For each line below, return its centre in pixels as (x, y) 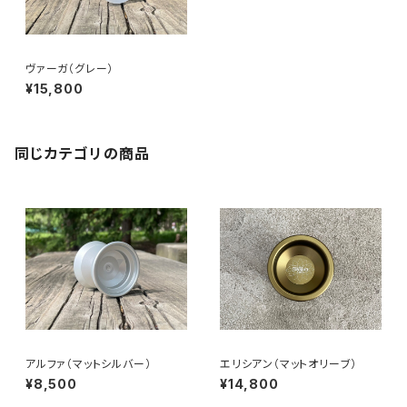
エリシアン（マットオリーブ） (289, 364)
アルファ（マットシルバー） (89, 364)
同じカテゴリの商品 (83, 154)
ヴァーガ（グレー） (70, 69)
